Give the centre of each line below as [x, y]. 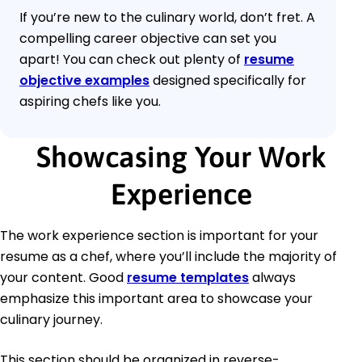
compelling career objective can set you [148, 39]
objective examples [84, 81]
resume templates [188, 278]
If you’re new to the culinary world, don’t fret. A [167, 18]
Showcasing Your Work [181, 157]
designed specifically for [228, 81]
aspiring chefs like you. [90, 102]
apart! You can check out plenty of [132, 60]
